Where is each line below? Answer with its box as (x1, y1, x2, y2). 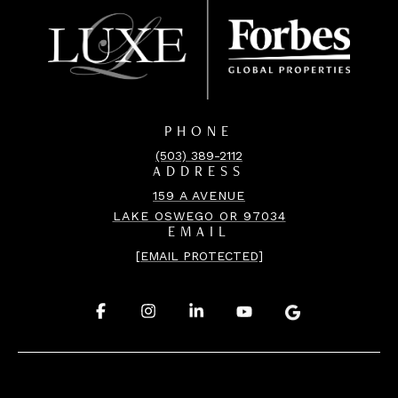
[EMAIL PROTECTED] (135, 248, 263, 263)
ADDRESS (153, 165, 245, 180)
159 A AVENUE (153, 187, 245, 203)
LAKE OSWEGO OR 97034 (112, 208, 286, 223)
